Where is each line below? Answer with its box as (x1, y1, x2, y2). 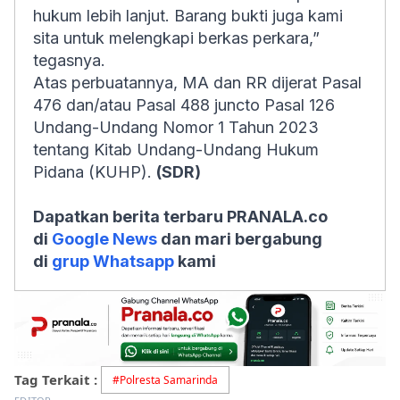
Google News (52, 229, 157, 248)
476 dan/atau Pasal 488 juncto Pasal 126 (33, 96, 335, 114)
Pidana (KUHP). (33, 162, 156, 181)
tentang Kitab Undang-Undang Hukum (33, 140, 319, 159)
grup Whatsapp (52, 252, 174, 271)
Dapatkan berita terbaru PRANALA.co (33, 207, 328, 226)
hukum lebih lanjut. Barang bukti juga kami (33, 6, 343, 25)
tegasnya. (33, 51, 105, 70)
